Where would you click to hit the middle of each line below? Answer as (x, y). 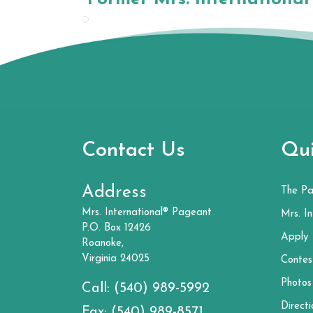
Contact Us (133, 151)
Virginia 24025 (116, 259)
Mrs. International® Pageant (147, 213)
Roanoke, (103, 243)
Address (114, 192)
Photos (296, 283)
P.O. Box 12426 (116, 228)
